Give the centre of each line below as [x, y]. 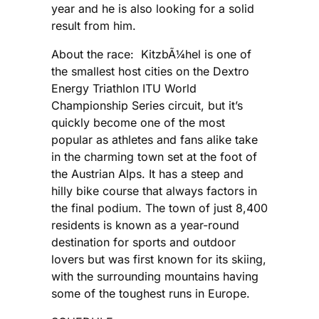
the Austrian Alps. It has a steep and [147, 173]
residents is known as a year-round [145, 225]
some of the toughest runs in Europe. [151, 293]
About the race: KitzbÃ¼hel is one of [151, 54]
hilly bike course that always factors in [154, 190]
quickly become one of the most [138, 122]
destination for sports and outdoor [143, 242]
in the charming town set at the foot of [154, 156]
